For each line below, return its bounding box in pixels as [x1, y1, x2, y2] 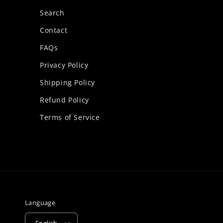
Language [25, 198, 56, 207]
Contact [40, 25, 68, 35]
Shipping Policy [40, 78, 95, 87]
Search [40, 8, 65, 17]
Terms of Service [40, 112, 100, 122]
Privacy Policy [40, 60, 89, 70]
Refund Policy [40, 95, 89, 105]
